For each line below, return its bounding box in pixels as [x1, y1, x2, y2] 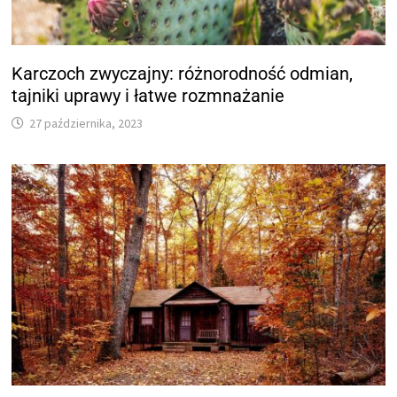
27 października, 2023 [29, 114, 144, 131]
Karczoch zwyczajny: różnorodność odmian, [12, 62, 354, 84]
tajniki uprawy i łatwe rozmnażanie [12, 84, 285, 106]
